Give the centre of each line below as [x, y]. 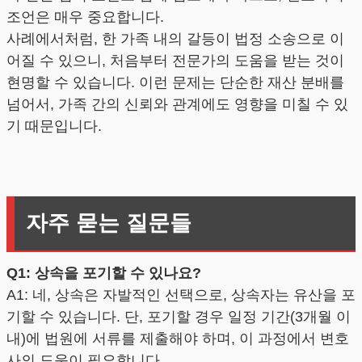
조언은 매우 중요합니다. [85, 17]
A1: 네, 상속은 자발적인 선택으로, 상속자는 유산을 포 [181, 295]
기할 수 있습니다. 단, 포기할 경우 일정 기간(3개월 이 [179, 317]
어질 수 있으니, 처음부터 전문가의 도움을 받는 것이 [175, 60]
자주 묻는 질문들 [108, 223]
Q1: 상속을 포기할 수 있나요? [104, 274]
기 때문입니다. [54, 126]
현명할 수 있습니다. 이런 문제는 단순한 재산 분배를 [175, 82]
